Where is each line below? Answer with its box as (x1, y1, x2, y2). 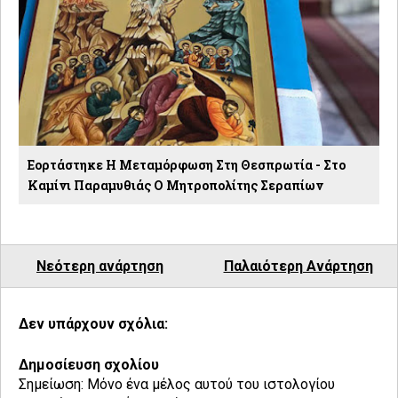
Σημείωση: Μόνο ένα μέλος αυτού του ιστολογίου (19, 375, 335, 393)
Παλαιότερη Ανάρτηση (223, 257, 373, 275)
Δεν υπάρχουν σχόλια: (19, 314, 168, 332)
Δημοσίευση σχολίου (19, 355, 159, 373)
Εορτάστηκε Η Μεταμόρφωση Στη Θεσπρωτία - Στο (28, 155, 346, 173)
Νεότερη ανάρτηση (36, 257, 163, 275)
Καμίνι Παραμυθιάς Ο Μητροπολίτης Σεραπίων (28, 176, 323, 194)
